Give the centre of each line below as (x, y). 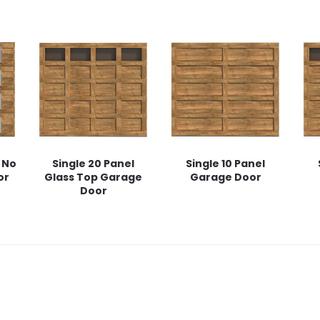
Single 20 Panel (94, 163)
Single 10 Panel (226, 163)
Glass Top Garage (94, 177)
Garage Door (225, 177)
